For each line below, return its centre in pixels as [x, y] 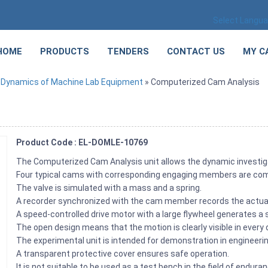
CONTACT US [196, 51]
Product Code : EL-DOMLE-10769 [82, 142]
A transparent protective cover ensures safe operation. [124, 253]
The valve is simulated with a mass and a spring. [109, 188]
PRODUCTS [65, 51]
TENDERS [128, 51]
